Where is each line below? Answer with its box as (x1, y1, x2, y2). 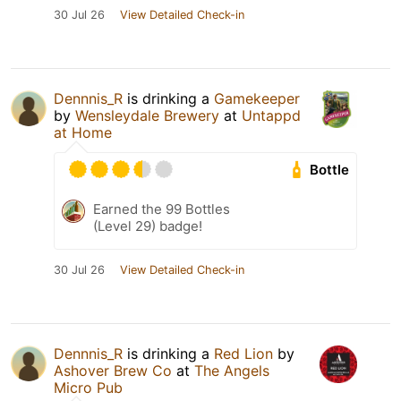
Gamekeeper (214, 90, 300, 107)
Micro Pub (54, 379, 123, 397)
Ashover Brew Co (54, 362, 172, 380)
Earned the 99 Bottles (93, 200, 230, 218)
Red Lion (214, 345, 273, 363)
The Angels (194, 362, 269, 380)
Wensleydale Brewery (75, 107, 219, 124)
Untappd (242, 107, 301, 124)
